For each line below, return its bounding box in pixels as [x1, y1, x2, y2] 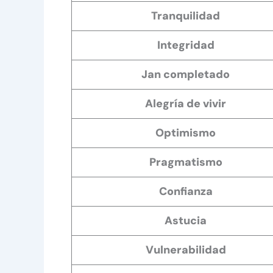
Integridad [157, 37, 214, 52]
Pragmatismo [149, 154, 222, 169]
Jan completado [141, 66, 230, 82]
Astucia [165, 213, 207, 228]
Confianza [158, 183, 213, 199]
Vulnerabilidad [145, 242, 226, 257]
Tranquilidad [151, 8, 220, 23]
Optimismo [155, 125, 216, 140]
